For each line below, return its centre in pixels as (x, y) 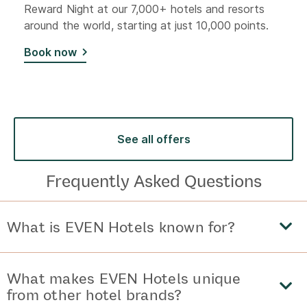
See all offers (153, 139)
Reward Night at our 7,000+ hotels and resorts (144, 9)
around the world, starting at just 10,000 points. (146, 25)
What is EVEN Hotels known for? (121, 226)
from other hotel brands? (95, 294)
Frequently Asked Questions (153, 180)
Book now (50, 52)
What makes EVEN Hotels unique (124, 278)
